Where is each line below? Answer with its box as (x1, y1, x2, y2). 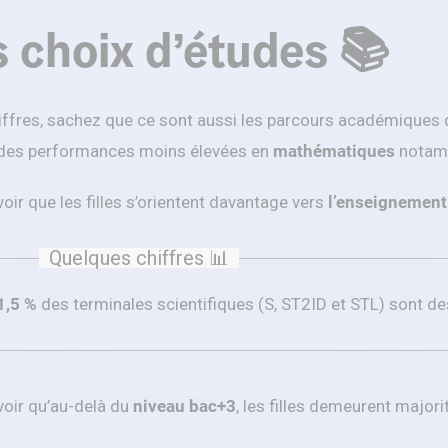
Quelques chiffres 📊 (49, 246, 230, 271)
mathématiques (273, 141, 395, 162)
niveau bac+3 (129, 396, 236, 417)
